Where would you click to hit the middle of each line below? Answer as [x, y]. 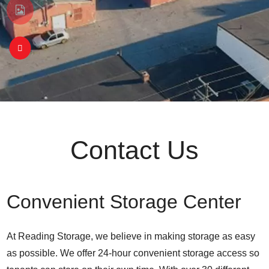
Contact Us [134, 150]
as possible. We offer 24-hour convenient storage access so [133, 253]
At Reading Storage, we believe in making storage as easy [131, 237]
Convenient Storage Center [124, 202]
